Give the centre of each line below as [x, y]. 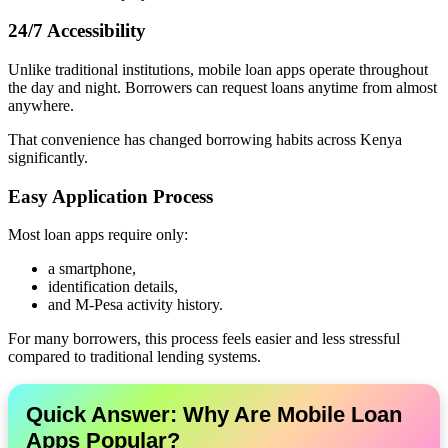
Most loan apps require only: [98, 235]
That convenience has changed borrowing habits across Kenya [205, 139]
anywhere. [41, 105]
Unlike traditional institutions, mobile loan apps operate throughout [218, 69]
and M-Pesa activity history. [135, 305]
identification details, [113, 287]
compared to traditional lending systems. [134, 357]
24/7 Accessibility [77, 31]
